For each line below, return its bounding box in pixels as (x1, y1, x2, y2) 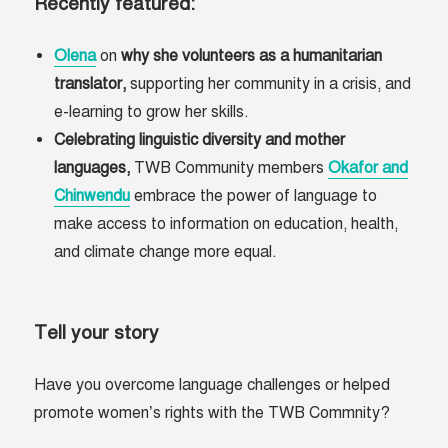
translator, (54, 74, 131, 95)
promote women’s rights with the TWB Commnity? (34, 403, 391, 424)
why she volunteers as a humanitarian (121, 46, 383, 67)
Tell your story (34, 321, 165, 345)
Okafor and (328, 158, 409, 179)
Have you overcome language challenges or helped (34, 375, 391, 396)
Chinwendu (54, 186, 131, 207)
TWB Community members (134, 158, 329, 179)
